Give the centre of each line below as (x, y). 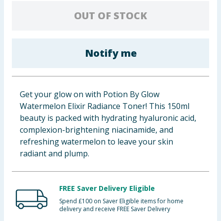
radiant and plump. (55, 153)
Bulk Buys (23, 85)
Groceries (23, 61)
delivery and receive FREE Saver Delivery (115, 209)
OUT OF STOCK (110, 16)
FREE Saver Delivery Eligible (107, 188)
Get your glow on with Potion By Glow (90, 94)
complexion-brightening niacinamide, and (96, 130)
